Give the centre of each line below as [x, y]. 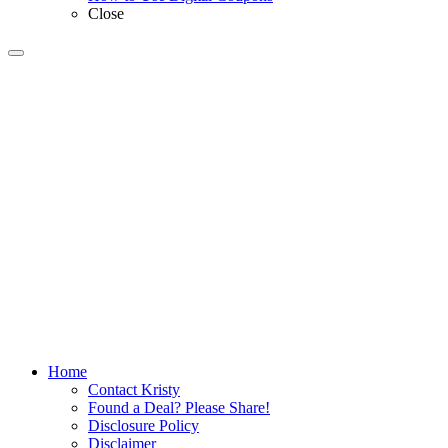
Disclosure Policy [143, 425]
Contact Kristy [134, 389]
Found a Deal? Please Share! [179, 407]
